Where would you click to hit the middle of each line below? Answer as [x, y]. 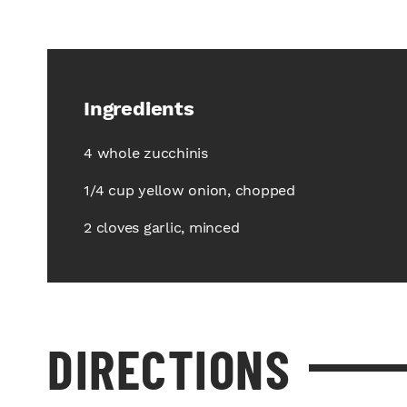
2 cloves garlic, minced [162, 228]
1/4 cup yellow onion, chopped [189, 191]
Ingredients [139, 109]
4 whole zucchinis [146, 154]
